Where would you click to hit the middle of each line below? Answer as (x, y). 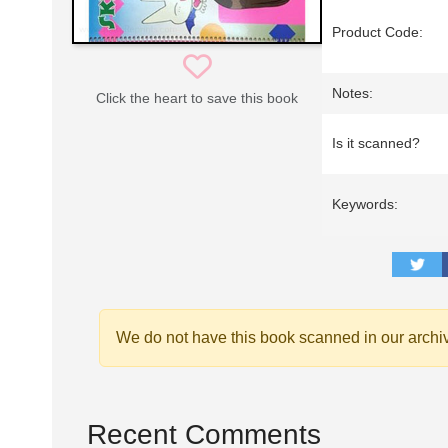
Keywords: (365, 204)
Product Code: (377, 32)
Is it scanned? (376, 143)
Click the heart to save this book (197, 98)
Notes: (352, 93)
